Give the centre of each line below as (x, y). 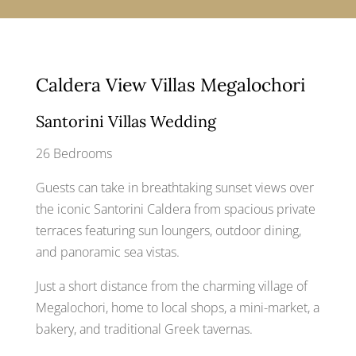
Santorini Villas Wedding (126, 121)
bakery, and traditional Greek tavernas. (144, 329)
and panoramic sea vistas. (107, 252)
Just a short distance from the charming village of (171, 286)
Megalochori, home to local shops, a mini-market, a (177, 307)
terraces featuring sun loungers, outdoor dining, (168, 230)
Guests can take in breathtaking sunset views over (174, 187)
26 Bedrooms (74, 153)
